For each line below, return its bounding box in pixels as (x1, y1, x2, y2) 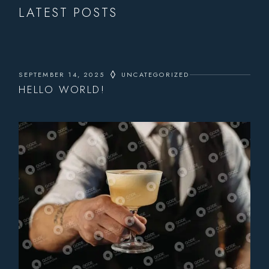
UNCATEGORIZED (121, 70, 190, 80)
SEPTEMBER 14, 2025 (19, 70, 104, 80)
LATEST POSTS (19, 4, 118, 22)
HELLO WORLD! (19, 82, 105, 97)
